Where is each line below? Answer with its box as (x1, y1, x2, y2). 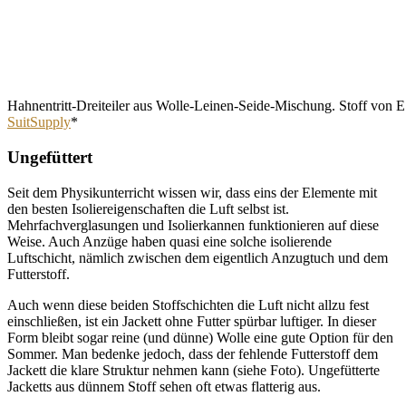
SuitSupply (7, 114, 71, 130)
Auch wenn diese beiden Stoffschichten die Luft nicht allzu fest (7, 296, 369, 313)
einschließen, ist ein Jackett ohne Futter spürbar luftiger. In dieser (7, 313, 376, 329)
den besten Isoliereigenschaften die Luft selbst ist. (7, 200, 289, 217)
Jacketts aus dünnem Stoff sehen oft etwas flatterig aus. (7, 378, 321, 394)
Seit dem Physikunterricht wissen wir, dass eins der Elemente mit (7, 184, 377, 200)
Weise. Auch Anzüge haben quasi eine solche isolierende (7, 233, 332, 249)
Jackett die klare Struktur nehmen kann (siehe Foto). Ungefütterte (7, 362, 380, 378)
